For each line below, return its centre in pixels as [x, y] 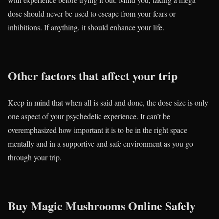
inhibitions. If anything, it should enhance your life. [86, 27]
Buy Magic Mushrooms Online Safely [102, 205]
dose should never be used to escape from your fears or [92, 14]
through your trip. [35, 157]
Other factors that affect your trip [93, 75]
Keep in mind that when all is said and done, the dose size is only [108, 102]
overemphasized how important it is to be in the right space [98, 130]
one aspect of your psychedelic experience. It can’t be [89, 116]
